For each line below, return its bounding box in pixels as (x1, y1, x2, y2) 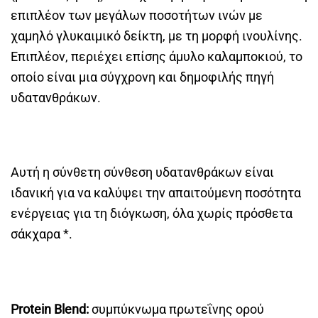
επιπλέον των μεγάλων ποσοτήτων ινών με (11, 7, 263, 23)
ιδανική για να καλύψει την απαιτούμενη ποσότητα (11, 185, 301, 201)
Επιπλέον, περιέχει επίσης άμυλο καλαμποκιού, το (11, 48, 302, 64)
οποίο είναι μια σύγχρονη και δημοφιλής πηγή (11, 69, 274, 84)
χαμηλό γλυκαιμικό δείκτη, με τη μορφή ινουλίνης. (11, 28, 302, 43)
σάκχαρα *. (11, 226, 72, 242)
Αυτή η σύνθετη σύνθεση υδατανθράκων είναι (11, 165, 274, 180)
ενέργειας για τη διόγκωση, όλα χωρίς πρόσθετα (11, 206, 292, 221)
